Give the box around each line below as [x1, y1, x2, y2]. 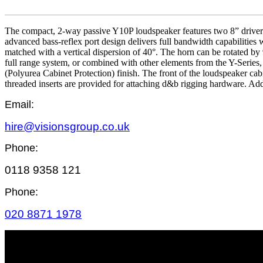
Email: [5, 98, 34, 110]
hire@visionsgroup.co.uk [5, 120, 130, 133]
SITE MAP [5, 241, 56, 254]
